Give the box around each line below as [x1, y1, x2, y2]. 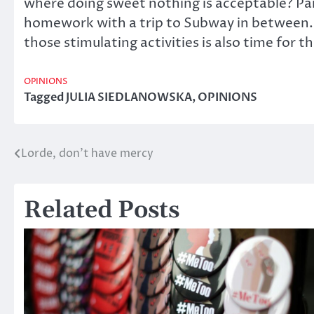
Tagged [24, 90, 66, 106]
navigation [13, 172, 105, 193]
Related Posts [24, 196, 179, 226]
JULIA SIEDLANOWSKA [66, 90, 192, 106]
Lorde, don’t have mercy [21, 146, 153, 162]
